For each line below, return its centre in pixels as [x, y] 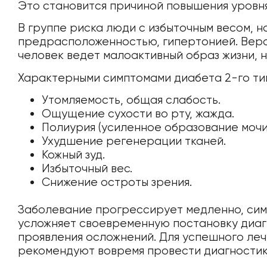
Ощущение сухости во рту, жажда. [138, 113]
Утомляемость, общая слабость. [131, 100]
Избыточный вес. [87, 168]
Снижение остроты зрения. [117, 182]
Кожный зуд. [73, 154]
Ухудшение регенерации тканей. [134, 141]
